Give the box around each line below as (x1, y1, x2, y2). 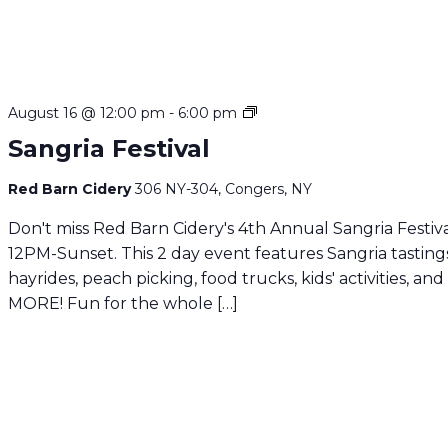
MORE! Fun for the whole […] (8, 293, 239, 313)
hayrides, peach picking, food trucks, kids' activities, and (8, 268, 445, 288)
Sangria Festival (8, 133, 211, 163)
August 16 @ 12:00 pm (8, 103, 166, 122)
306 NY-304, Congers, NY (135, 179, 313, 198)
